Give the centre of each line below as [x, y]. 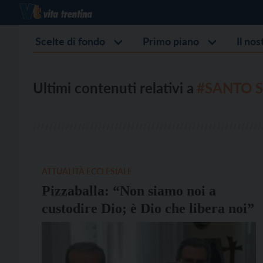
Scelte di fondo [70, 41]
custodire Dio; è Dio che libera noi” [148, 208]
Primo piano [171, 41]
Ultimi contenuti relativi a [113, 88]
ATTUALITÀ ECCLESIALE [87, 171]
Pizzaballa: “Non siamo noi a [129, 191]
